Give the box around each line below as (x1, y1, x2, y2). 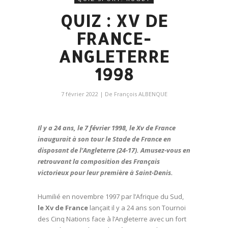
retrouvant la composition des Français (38, 157, 160, 166)
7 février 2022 (61, 90, 98, 98)
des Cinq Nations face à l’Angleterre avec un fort (38, 214, 186, 223)
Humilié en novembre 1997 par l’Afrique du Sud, (38, 192, 184, 201)
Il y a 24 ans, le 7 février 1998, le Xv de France (38, 123, 176, 132)
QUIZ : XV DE (60, 10, 168, 31)
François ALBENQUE (113, 90, 167, 98)
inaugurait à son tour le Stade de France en (38, 134, 171, 144)
